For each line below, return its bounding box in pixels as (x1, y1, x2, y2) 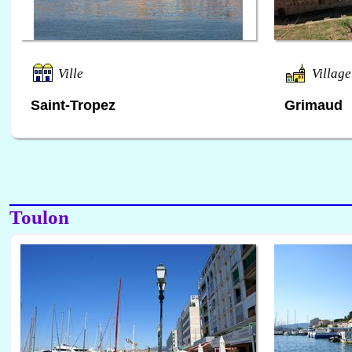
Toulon (9, 205, 69, 228)
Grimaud (284, 97, 343, 113)
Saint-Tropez (31, 97, 115, 113)
